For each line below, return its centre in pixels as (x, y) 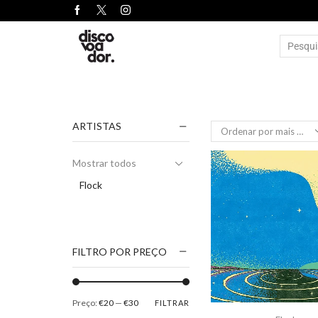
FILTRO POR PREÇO (120, 251)
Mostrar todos (104, 163)
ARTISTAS (97, 126)
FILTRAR (172, 303)
